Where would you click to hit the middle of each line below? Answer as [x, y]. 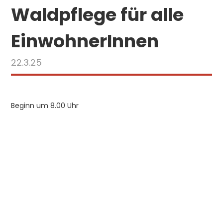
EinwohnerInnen [85, 41]
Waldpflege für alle [98, 15]
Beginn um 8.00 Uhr [45, 106]
